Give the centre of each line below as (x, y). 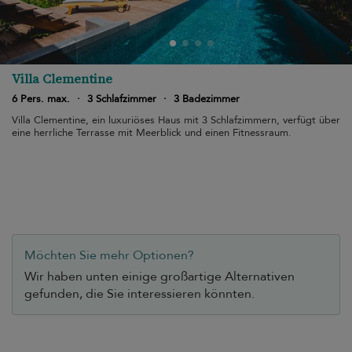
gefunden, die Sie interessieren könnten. (139, 294)
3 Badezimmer (207, 99)
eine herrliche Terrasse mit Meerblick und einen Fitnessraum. (152, 133)
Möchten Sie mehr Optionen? (109, 255)
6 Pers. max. (41, 99)
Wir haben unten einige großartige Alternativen (159, 277)
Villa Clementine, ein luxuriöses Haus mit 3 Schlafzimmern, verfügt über (176, 120)
